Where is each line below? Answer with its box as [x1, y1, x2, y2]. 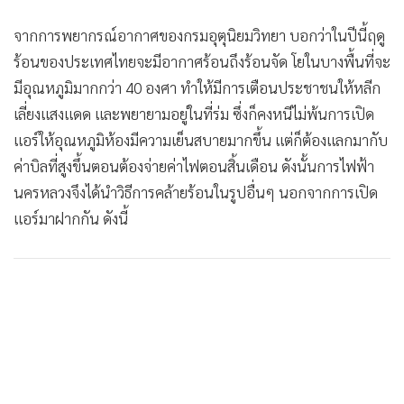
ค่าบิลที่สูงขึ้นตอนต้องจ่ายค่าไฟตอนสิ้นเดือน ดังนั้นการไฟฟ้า [14, 156, 374, 177]
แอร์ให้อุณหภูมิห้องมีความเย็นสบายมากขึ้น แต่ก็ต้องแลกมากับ [14, 130, 388, 151]
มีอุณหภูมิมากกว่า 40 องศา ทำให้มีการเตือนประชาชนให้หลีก [14, 78, 381, 98]
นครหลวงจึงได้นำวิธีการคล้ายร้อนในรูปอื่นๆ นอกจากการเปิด [14, 182, 378, 203]
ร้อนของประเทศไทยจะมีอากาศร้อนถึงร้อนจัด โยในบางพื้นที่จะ [14, 51, 390, 72]
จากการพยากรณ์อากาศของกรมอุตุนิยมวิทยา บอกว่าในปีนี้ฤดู [14, 25, 385, 46]
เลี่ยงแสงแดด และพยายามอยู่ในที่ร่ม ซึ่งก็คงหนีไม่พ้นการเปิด [14, 104, 374, 124]
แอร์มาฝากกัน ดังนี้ [14, 208, 128, 229]
